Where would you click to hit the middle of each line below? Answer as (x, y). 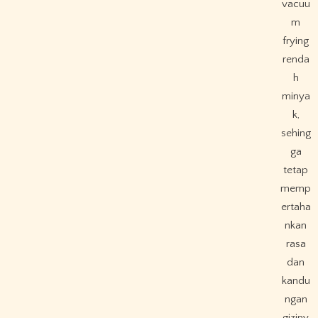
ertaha (296, 207)
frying (296, 40)
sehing (296, 133)
